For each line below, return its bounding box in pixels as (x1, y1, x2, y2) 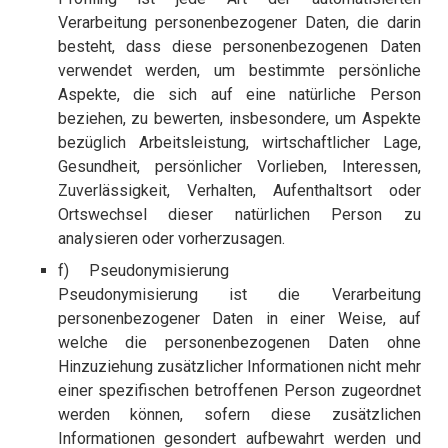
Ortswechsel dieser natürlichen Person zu (57, 205, 421, 225)
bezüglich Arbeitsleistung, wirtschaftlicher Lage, (57, 133, 421, 153)
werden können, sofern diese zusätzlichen (57, 405, 421, 425)
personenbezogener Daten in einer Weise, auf (57, 309, 421, 329)
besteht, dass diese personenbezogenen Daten (57, 37, 421, 57)
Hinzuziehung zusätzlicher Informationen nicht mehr (57, 357, 421, 377)
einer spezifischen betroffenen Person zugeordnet (57, 381, 421, 401)
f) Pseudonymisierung (57, 261, 229, 281)
